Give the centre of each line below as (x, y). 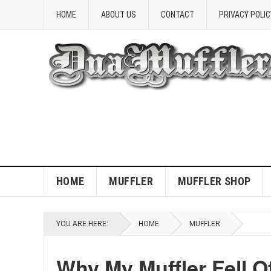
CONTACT (178, 15)
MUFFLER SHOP (214, 181)
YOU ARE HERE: (82, 224)
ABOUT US (119, 15)
